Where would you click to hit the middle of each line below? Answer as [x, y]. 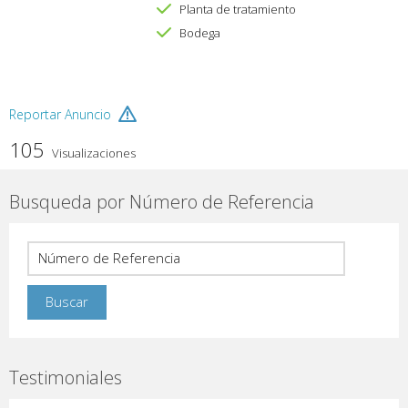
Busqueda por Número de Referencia [162, 202]
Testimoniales [66, 378]
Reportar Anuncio [60, 115]
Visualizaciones [92, 153]
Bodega [199, 33]
